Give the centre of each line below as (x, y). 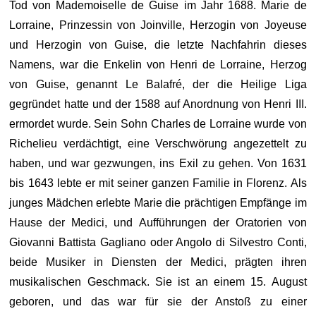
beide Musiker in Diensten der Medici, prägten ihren (158, 262)
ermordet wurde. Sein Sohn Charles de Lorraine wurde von (158, 124)
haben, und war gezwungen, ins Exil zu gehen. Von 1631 (158, 163)
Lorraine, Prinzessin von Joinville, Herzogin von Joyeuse (158, 25)
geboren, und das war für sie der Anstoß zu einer (158, 302)
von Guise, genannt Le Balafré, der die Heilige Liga (158, 84)
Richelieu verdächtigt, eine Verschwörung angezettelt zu (158, 144)
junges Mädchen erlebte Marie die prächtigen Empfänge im (158, 203)
